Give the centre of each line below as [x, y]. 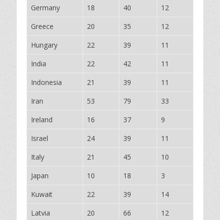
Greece [42, 26]
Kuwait [42, 194]
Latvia [41, 213]
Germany [45, 8]
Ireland [42, 120]
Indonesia [46, 82]
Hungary [44, 45]
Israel [40, 138]
